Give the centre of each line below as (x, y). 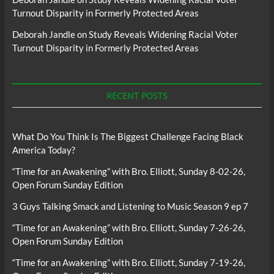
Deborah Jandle (43, 35)
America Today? (43, 150)
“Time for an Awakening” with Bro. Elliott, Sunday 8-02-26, (128, 172)
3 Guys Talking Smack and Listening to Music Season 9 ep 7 (130, 206)
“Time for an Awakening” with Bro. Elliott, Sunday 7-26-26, (128, 228)
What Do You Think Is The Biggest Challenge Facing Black (128, 137)
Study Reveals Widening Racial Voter (163, 35)
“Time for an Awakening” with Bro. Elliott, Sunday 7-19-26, (128, 263)
